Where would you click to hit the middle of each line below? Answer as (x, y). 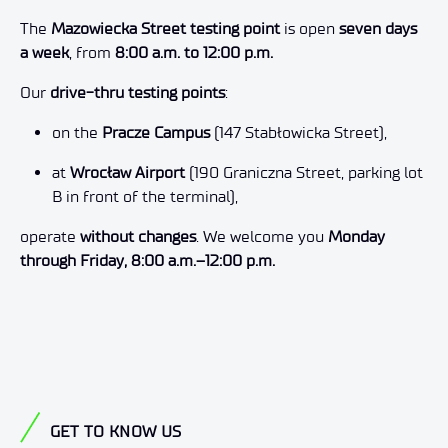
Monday (356, 236)
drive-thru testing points (137, 92)
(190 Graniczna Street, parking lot (304, 172)
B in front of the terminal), (145, 196)
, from (92, 52)
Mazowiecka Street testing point (165, 28)
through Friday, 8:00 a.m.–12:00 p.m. (147, 260)
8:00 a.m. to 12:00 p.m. (194, 52)
